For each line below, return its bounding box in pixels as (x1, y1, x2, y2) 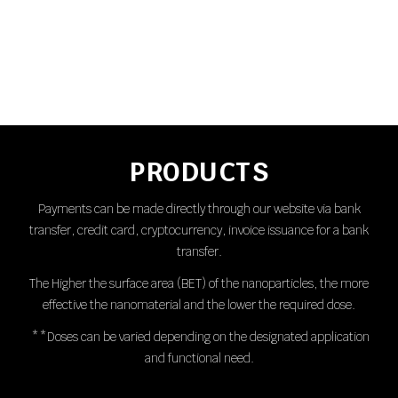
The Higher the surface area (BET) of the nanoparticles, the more (29, 276, 369, 291)
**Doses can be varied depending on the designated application (31, 330, 370, 345)
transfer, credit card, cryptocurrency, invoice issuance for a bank (29, 223, 369, 238)
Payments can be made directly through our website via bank (37, 202, 361, 217)
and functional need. (144, 351, 254, 366)
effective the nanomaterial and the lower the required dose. (43, 298, 355, 313)
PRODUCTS (130, 155, 268, 189)
